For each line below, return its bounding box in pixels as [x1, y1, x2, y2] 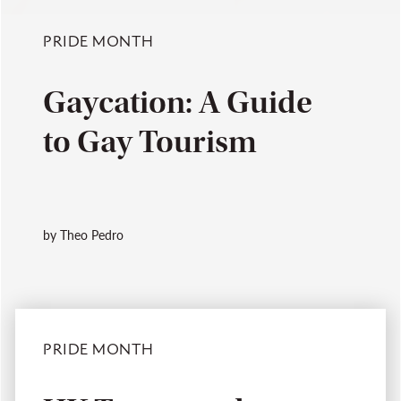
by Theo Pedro [43, 225, 124, 243]
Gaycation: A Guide [43, 82, 312, 121]
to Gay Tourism [43, 122, 257, 160]
